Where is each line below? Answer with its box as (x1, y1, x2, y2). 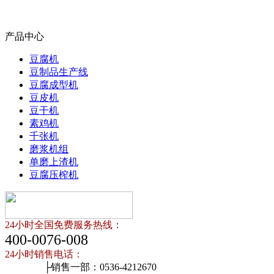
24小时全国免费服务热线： (5, 220, 122, 230)
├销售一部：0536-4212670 (5, 262, 157, 272)
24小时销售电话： (5, 249, 83, 259)
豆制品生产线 (29, 67, 88, 77)
